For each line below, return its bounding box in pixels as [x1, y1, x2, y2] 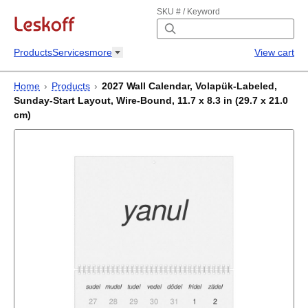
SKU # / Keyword [157, 7, 220, 16]
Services [52, 47, 89, 58]
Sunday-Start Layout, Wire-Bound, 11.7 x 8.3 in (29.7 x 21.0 [14, 95, 288, 106]
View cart [254, 47, 294, 58]
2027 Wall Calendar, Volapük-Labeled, [102, 80, 277, 91]
